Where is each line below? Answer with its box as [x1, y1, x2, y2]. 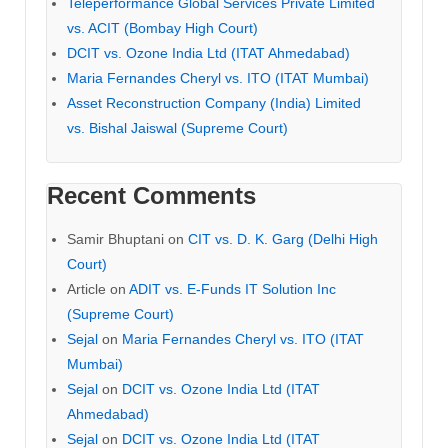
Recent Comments [47, 182, 256, 209]
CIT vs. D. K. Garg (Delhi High [188, 231, 378, 247]
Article [67, 281, 106, 297]
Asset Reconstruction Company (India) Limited [67, 95, 361, 111]
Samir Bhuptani [67, 231, 164, 247]
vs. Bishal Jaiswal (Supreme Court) [67, 120, 288, 136]
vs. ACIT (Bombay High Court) [67, 20, 258, 36]
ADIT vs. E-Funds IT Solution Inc [129, 281, 336, 297]
